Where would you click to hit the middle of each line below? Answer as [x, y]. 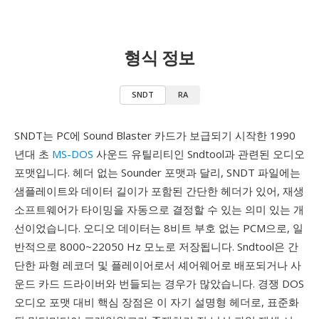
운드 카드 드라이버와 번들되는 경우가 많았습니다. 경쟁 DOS [159, 283]
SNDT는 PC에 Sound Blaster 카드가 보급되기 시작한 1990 [155, 135]
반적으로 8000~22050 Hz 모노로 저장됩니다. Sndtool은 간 [156, 246]
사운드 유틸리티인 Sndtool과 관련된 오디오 [199, 154]
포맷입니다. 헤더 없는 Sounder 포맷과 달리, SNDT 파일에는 [157, 172]
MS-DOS [73, 154]
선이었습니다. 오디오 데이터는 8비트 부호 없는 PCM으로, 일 [159, 228]
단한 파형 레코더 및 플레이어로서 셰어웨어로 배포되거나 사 [158, 265]
